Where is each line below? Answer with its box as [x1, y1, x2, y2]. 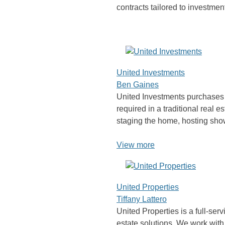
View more [117, 141, 155, 150]
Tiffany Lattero [117, 195, 167, 204]
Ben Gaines [117, 80, 159, 89]
